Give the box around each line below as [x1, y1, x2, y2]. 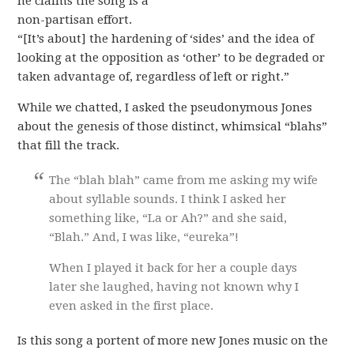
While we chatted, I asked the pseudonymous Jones [17, 100, 313, 115]
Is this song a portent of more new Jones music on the [17, 333, 329, 348]
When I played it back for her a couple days [49, 261, 298, 275]
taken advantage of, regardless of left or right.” [17, 70, 290, 84]
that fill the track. [17, 138, 120, 153]
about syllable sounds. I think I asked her [49, 192, 287, 206]
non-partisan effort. [17, 13, 133, 27]
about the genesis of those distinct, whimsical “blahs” [17, 119, 328, 134]
